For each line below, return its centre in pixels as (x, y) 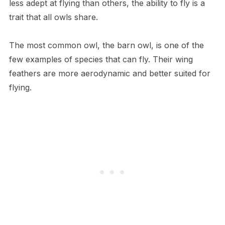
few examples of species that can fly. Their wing (101, 59)
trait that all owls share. (54, 17)
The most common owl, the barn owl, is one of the (106, 45)
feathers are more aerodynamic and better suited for (109, 73)
